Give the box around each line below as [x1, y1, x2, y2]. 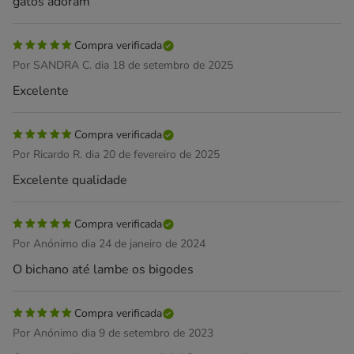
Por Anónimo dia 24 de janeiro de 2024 [13, 235, 205, 251]
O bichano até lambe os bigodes [13, 260, 194, 278]
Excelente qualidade [13, 171, 127, 189]
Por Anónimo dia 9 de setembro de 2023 [13, 325, 213, 341]
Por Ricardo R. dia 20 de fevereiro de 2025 [13, 146, 220, 162]
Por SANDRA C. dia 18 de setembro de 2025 [13, 57, 233, 73]
